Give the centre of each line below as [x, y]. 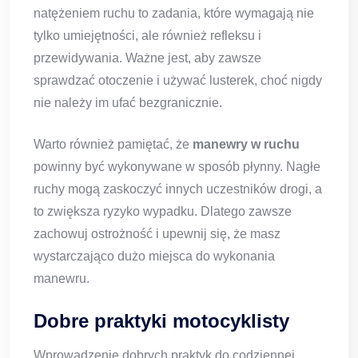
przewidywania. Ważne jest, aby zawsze [147, 58]
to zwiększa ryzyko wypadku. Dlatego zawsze [163, 212]
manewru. [62, 279]
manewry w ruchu [246, 145]
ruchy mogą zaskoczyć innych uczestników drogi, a [178, 189]
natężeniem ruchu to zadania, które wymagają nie [174, 14]
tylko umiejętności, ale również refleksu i [147, 36]
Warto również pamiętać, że [113, 145]
